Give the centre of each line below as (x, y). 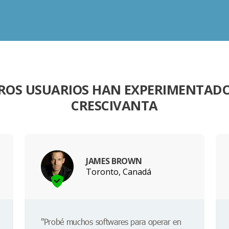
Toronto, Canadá (119, 171)
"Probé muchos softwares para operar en (111, 222)
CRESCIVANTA (114, 106)
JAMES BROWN (114, 161)
